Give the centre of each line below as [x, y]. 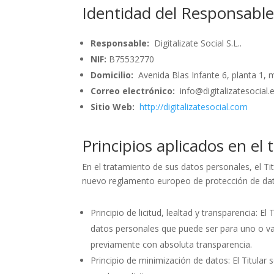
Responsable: [120, 43]
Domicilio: [112, 75]
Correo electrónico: [133, 91]
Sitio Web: [113, 107]
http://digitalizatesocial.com [194, 107]
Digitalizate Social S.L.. [196, 43]
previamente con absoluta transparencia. [172, 244]
